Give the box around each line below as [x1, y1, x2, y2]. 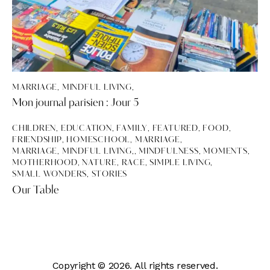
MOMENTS [203, 148, 248, 156]
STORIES [91, 171, 128, 179]
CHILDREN [12, 125, 57, 133]
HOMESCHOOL [66, 136, 131, 145]
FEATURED [152, 125, 198, 133]
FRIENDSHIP [12, 136, 62, 145]
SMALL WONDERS [12, 171, 87, 179]
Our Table [12, 184, 59, 196]
